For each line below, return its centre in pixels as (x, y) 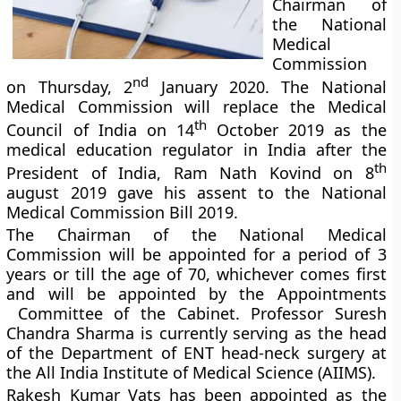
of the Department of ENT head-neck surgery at (196, 353)
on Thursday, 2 (70, 87)
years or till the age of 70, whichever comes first (196, 274)
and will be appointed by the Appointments (196, 294)
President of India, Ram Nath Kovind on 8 (190, 173)
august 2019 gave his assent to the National (196, 192)
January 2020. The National (268, 87)
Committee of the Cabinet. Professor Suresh (196, 313)
